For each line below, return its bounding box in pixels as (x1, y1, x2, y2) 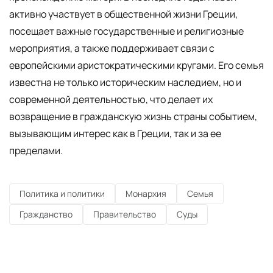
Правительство (93, 208, 156, 221)
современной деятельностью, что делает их (9, 93, 213, 107)
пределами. (9, 144, 63, 158)
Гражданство (19, 208, 73, 221)
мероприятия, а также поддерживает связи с (9, 41, 214, 55)
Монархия (126, 188, 166, 200)
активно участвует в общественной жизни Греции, (9, 7, 238, 21)
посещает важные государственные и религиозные (9, 24, 244, 38)
